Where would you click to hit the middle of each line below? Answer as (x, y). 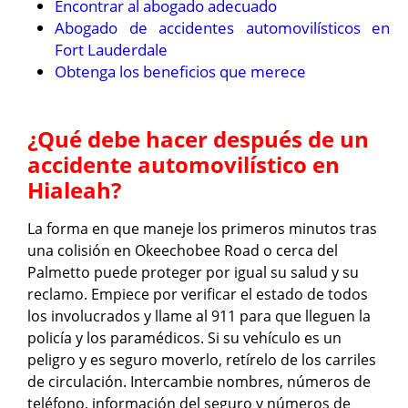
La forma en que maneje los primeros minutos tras (202, 229)
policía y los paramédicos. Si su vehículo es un (184, 338)
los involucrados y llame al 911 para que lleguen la (199, 316)
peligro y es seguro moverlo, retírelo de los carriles (202, 360)
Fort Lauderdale (111, 50)
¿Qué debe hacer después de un (198, 139)
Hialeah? (74, 190)
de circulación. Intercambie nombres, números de (199, 382)
